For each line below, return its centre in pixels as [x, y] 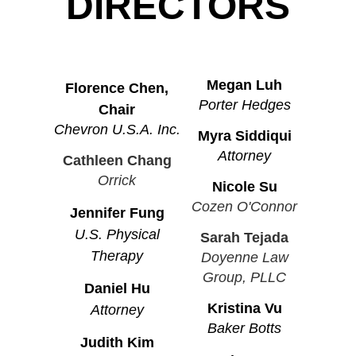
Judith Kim [117, 342]
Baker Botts [244, 328]
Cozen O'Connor [244, 206]
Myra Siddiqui [244, 135]
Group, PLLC [244, 277]
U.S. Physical [117, 234]
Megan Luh [244, 85]
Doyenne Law [244, 257]
